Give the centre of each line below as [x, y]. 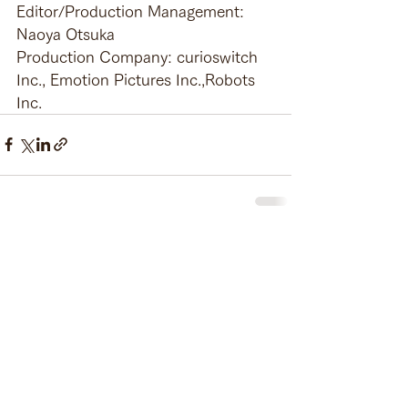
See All [271, 247]
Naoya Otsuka [66, 34]
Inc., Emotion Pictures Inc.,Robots [138, 79]
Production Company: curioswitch [139, 56]
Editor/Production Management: [133, 11]
